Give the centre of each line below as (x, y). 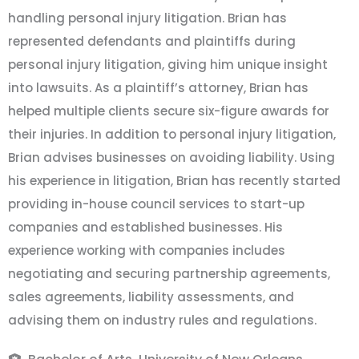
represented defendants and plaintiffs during (152, 42)
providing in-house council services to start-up (156, 204)
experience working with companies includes (147, 251)
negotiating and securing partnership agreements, (169, 274)
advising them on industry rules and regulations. (162, 321)
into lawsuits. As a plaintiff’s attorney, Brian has (158, 88)
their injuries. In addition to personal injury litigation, (172, 135)
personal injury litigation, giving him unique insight (168, 65)
